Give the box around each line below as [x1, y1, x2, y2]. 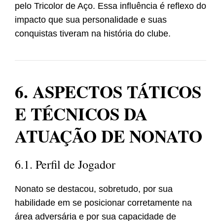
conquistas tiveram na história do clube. [15, 29, 171, 39]
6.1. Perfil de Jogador [15, 156, 115, 173]
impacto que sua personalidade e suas [15, 15, 167, 25]
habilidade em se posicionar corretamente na [15, 198, 192, 208]
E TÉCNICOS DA [15, 101, 147, 127]
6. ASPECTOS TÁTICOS [15, 79, 201, 105]
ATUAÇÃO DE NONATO [15, 123, 202, 149]
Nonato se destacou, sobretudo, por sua [15, 184, 173, 194]
